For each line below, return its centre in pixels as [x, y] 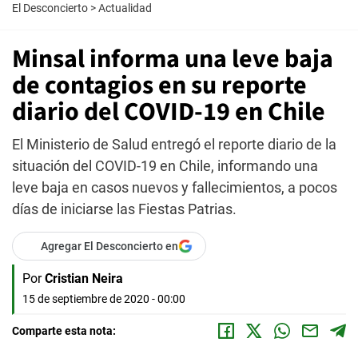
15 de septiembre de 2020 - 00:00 [104, 299]
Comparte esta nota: [64, 331]
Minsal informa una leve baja [173, 59]
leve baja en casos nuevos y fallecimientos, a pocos [175, 187]
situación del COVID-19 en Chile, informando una [165, 166]
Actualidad [125, 8]
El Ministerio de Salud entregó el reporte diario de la [174, 144]
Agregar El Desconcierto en [109, 246]
